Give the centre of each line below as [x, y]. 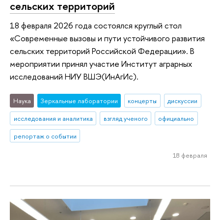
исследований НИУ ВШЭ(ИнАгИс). [74, 77]
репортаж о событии [45, 136]
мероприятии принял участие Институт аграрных [101, 64]
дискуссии [183, 100]
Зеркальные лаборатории [79, 100]
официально [176, 118]
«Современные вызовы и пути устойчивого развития [107, 38]
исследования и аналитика [53, 118]
